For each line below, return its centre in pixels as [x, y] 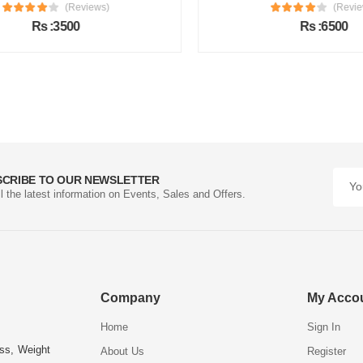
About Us [122, 352]
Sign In [324, 327]
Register [327, 352]
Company [130, 298]
